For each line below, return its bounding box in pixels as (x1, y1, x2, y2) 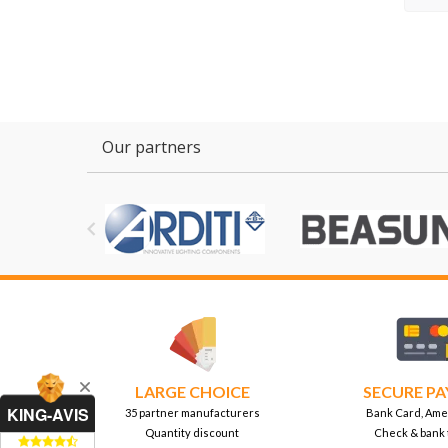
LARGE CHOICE (134, 382, 250, 401)
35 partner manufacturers (124, 406, 260, 419)
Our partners (102, 135, 201, 158)
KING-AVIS (6, 403, 89, 426)
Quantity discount (145, 426, 239, 439)
